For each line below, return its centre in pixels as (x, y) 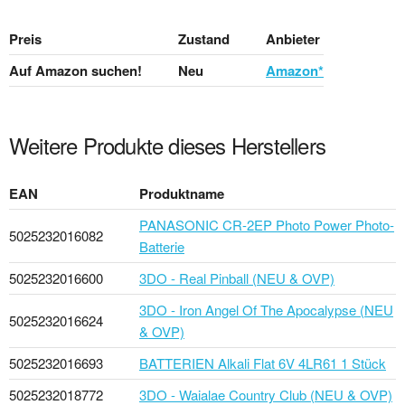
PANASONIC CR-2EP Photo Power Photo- (267, 224)
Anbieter (293, 38)
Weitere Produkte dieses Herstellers (167, 145)
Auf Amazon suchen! (75, 70)
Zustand (204, 38)
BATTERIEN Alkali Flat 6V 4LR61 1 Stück (263, 363)
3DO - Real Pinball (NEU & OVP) (237, 278)
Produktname (182, 193)
